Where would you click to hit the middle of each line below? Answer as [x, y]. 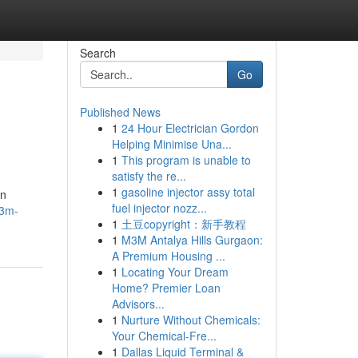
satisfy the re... [149, 176]
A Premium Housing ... [168, 256]
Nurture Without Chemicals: [191, 320]
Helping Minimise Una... [171, 144]
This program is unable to [186, 160]
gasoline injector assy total [188, 192]
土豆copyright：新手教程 [183, 224]
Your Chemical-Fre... [164, 336]
